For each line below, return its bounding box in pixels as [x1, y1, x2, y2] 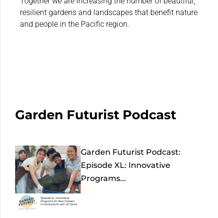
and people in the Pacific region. [20, 19, 129, 29]
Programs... [81, 173, 127, 183]
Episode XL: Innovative [81, 160, 171, 170]
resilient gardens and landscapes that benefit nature [20, 7, 198, 17]
